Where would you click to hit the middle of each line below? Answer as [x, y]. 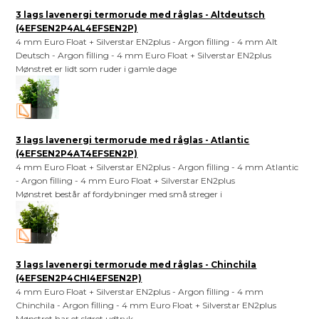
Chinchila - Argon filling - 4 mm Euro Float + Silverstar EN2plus [146, 305]
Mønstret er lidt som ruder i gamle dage [96, 69]
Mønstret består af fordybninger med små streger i [119, 194]
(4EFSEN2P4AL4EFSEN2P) [77, 28]
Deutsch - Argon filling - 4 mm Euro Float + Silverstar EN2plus [144, 56]
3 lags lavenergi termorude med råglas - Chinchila [136, 265]
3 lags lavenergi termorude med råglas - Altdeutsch [141, 15]
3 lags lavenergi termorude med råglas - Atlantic [133, 140]
